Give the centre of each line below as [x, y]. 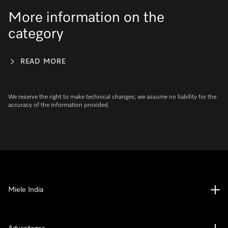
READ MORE [43, 61]
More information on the [86, 18]
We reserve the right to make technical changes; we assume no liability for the [112, 97]
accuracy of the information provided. [59, 105]
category [36, 34]
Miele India [26, 190]
